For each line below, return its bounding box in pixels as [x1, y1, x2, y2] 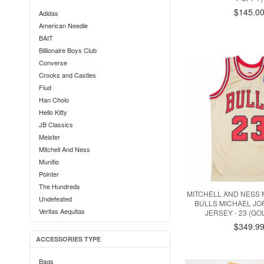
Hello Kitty [39, 107, 67, 117]
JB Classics [39, 120, 73, 129]
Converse [39, 58, 67, 67]
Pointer [39, 169, 59, 179]
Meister [39, 132, 60, 141]
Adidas [39, 8, 58, 18]
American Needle [39, 21, 88, 30]
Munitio [39, 157, 59, 166]
